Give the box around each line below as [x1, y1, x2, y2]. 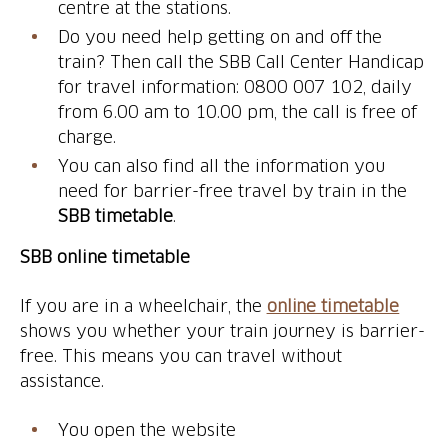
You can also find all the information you [58, 156, 386, 175]
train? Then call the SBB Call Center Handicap [58, 52, 425, 71]
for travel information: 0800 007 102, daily [58, 77, 413, 96]
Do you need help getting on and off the [58, 27, 383, 46]
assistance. [20, 371, 104, 390]
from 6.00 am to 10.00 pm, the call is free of [58, 102, 418, 121]
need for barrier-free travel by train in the [58, 181, 408, 200]
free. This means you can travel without [20, 346, 343, 365]
